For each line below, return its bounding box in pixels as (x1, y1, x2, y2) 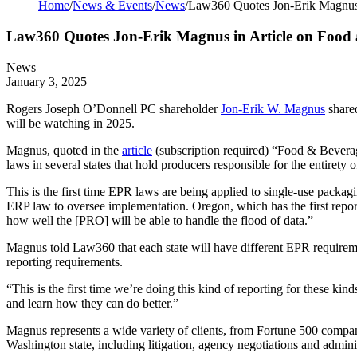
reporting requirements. (6, 254, 126, 269)
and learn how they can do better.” (6, 296, 182, 310)
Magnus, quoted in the (6, 143, 122, 157)
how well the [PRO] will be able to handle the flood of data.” (6, 213, 316, 227)
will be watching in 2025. (6, 116, 138, 130)
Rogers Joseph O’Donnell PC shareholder (6, 101, 221, 116)
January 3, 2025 (6, 74, 87, 88)
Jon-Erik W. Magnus (221, 101, 325, 116)
